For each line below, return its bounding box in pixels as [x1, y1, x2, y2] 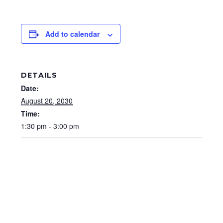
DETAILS [21, 71, 57, 80]
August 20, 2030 [21, 96, 73, 106]
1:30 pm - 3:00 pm [21, 121, 79, 131]
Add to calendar [45, 29, 100, 39]
